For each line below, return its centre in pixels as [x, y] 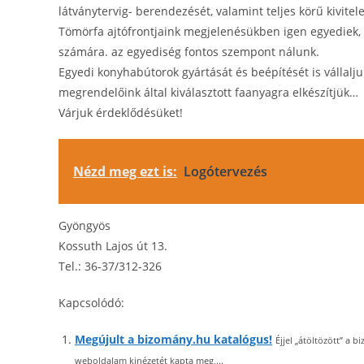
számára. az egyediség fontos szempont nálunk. [189, 52]
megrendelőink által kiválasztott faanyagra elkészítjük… [208, 92]
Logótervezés [225, 171]
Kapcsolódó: [91, 303]
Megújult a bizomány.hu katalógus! [173, 339]
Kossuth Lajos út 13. [113, 246]
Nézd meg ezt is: [125, 171]
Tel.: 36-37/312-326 [110, 266]
